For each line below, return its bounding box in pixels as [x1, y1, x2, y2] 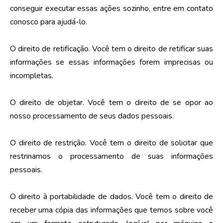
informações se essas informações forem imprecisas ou [9, 56, 214, 68]
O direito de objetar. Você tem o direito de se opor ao [9, 97, 214, 108]
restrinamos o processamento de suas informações [9, 150, 214, 162]
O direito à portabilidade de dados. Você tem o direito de [9, 191, 214, 202]
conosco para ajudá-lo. [9, 16, 87, 27]
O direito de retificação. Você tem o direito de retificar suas [9, 43, 214, 54]
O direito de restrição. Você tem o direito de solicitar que [9, 137, 214, 148]
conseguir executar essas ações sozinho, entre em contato [9, 2, 214, 14]
